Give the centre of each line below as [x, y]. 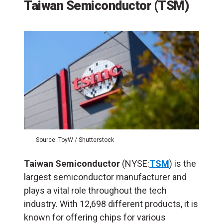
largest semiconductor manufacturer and [105, 177]
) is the [183, 164]
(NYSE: [135, 164]
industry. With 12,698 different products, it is [111, 204]
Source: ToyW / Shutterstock [75, 140]
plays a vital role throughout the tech [95, 191]
